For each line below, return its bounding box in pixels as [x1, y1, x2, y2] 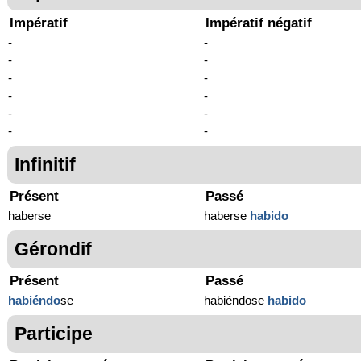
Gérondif [15, 239, 92, 260]
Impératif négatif [205, 15, 313, 31]
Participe [15, 323, 93, 345]
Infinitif [15, 154, 76, 176]
